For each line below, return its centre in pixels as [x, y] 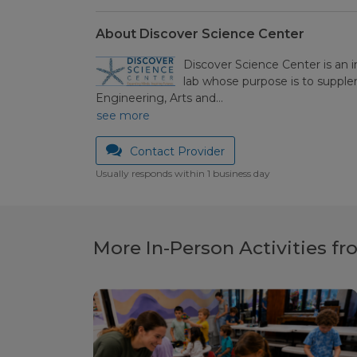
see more [123, 116]
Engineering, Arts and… [159, 98]
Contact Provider [177, 152]
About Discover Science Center [200, 34]
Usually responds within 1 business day [182, 174]
